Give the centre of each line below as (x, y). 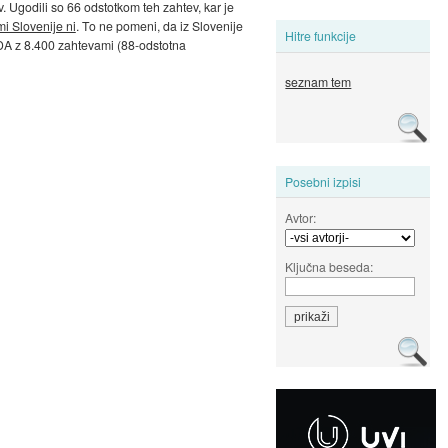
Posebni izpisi (323, 181)
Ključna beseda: (329, 266)
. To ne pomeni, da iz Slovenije (159, 26)
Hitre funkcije (321, 36)
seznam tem (318, 82)
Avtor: (301, 217)
